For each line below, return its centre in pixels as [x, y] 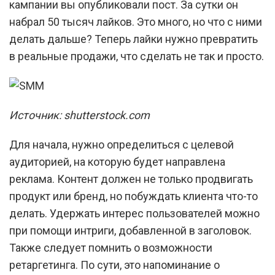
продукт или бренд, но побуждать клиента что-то [134, 196]
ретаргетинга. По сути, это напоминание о [114, 265]
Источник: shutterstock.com [79, 115]
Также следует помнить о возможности [111, 248]
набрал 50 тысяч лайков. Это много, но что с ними [136, 22]
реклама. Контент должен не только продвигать [131, 179]
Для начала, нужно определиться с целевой [122, 145]
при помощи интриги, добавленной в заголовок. [130, 230]
